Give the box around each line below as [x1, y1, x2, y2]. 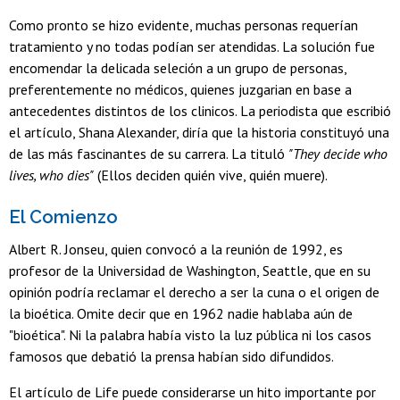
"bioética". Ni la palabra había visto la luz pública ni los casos [9, 325, 371, 344]
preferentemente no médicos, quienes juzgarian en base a [9, 80, 352, 99]
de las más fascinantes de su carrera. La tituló [9, 145, 288, 163]
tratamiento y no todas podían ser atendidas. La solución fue [9, 37, 375, 56]
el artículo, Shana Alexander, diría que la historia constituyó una [9, 123, 389, 142]
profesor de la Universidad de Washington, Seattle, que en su [9, 261, 371, 279]
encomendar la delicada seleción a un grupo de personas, [9, 59, 346, 78]
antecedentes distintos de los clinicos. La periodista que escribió [9, 102, 391, 121]
